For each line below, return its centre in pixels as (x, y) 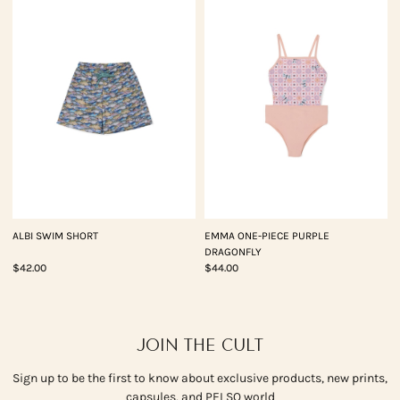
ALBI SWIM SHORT (55, 235)
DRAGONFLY (233, 251)
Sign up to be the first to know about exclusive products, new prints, (200, 378)
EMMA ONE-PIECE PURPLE (267, 235)
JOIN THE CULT (200, 344)
